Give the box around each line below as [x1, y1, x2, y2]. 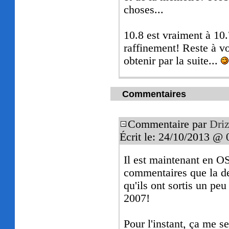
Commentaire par [128, 118, 210, 131]
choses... [124, 4, 164, 16]
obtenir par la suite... [124, 55, 221, 67]
